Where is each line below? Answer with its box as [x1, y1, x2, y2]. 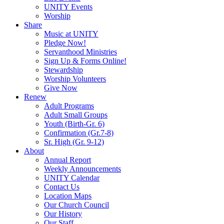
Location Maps [44, 191, 91, 200]
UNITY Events [44, 2, 92, 11]
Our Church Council [44, 200, 109, 209]
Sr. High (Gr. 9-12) [44, 137, 104, 146]
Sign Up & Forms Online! [44, 56, 126, 65]
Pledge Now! [44, 38, 86, 47]
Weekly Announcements [44, 164, 121, 173]
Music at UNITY [44, 29, 98, 38]
